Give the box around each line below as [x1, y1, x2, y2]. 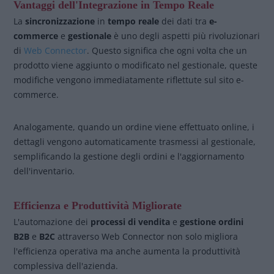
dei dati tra [159, 15, 210, 27]
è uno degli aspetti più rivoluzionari [111, 30, 261, 42]
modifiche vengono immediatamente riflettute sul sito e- [13, 74, 245, 86]
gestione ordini [180, 216, 244, 228]
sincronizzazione [25, 15, 95, 27]
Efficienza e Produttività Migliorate [13, 199, 182, 212]
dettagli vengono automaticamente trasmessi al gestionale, [13, 136, 256, 147]
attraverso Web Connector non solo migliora [55, 231, 239, 242]
